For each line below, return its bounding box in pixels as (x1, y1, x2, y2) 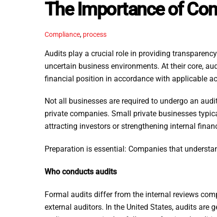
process (83, 31, 107, 39)
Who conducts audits (45, 167, 117, 177)
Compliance (45, 31, 80, 39)
